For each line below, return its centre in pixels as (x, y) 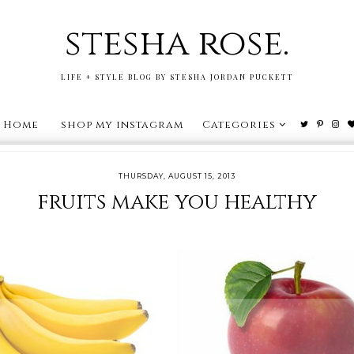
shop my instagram (122, 124)
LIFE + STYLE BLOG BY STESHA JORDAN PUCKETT (177, 76)
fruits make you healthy (177, 202)
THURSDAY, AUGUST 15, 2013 (177, 175)
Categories (239, 124)
